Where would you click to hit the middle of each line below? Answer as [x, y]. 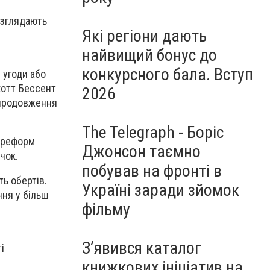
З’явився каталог [142, 248]
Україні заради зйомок [161, 190]
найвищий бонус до [149, 55]
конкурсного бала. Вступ [168, 74]
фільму [106, 209]
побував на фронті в [152, 171]
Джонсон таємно [141, 152]
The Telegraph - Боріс [153, 132]
